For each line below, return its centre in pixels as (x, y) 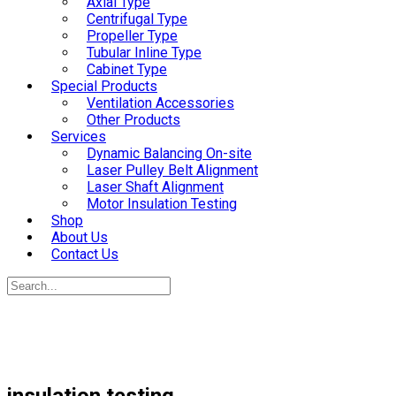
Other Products (133, 120)
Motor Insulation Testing (162, 204)
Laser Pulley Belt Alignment (172, 170)
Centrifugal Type (137, 19)
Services (79, 137)
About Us (80, 237)
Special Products (104, 86)
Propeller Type (132, 36)
